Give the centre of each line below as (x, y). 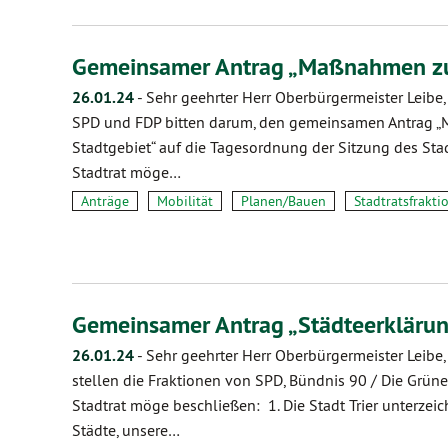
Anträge (105, 201)
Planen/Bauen (283, 201)
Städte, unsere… (126, 430)
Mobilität (185, 201)
